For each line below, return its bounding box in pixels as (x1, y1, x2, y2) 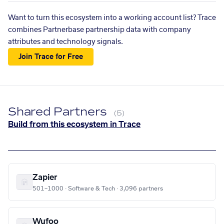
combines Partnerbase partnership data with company (8, 26, 191, 33)
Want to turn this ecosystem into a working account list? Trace (8, 14, 216, 21)
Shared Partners (8, 104, 110, 119)
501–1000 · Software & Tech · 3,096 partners (32, 185, 163, 192)
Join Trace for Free (18, 53, 83, 60)
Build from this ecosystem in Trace (8, 120, 140, 129)
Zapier (32, 173, 57, 182)
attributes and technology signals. (8, 38, 123, 45)
